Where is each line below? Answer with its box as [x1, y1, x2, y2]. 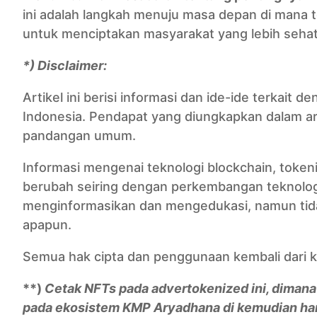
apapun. [23, 217, 71, 232]
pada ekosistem [23, 300, 122, 315]
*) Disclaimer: [23, 58, 107, 73]
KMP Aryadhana [122, 300, 220, 315]
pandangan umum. [23, 128, 136, 143]
